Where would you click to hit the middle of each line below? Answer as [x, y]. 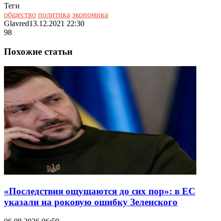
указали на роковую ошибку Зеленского [91, 202]
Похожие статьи [38, 51]
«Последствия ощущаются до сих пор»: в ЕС [100, 191]
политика [54, 14]
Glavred [17, 23]
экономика [90, 14]
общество [20, 14]
